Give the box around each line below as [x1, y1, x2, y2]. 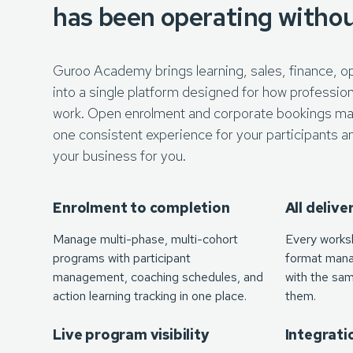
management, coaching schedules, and [53, 269, 264, 285]
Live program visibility [53, 325, 210, 344]
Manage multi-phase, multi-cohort [53, 231, 239, 247]
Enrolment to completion [53, 199, 230, 217]
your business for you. [53, 147, 187, 165]
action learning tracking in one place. [53, 288, 247, 304]
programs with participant [53, 250, 191, 266]
